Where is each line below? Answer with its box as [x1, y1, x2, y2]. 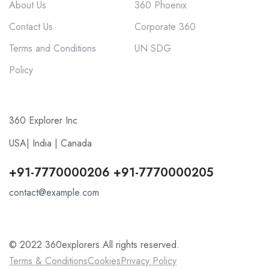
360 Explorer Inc [9, 113, 77, 128]
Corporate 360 [134, 20, 196, 34]
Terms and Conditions [9, 41, 96, 56]
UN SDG [134, 41, 171, 56]
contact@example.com [9, 186, 99, 200]
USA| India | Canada [9, 136, 92, 151]
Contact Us [9, 20, 53, 34]
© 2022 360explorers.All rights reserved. [9, 238, 180, 252]
